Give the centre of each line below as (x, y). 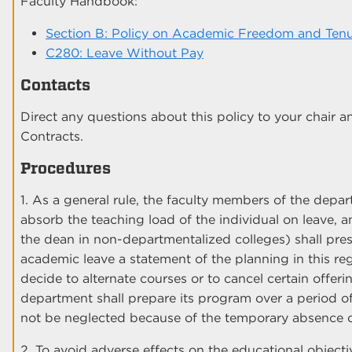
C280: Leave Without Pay (125, 53)
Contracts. (52, 136)
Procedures (66, 168)
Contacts (55, 84)
